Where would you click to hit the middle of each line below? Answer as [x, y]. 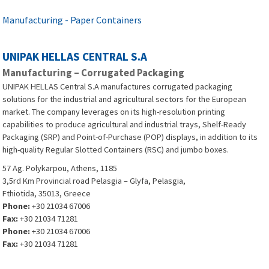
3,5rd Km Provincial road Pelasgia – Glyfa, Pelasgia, [94, 181]
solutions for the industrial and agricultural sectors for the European [125, 99]
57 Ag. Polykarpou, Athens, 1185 [60, 168]
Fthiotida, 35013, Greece [47, 193]
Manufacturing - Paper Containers [72, 20]
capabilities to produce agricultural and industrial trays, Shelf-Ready [125, 124]
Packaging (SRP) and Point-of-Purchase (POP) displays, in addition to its [130, 137]
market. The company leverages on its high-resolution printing [114, 112]
